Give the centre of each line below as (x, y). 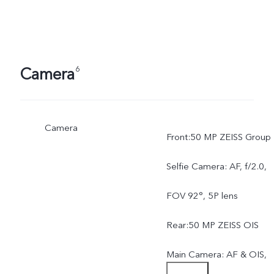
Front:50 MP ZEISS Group (218, 137)
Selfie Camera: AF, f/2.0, (216, 167)
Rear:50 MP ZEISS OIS (212, 225)
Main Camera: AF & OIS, (216, 255)
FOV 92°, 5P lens (202, 196)
